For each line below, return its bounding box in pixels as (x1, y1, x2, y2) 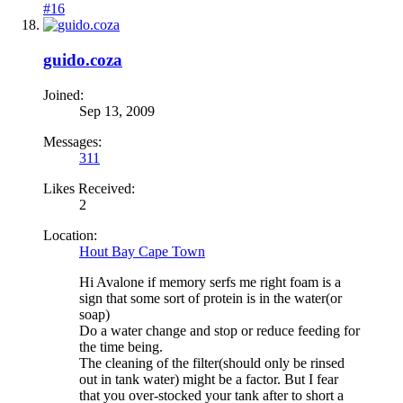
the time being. (79, 338, 163, 354)
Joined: (43, 86, 84, 103)
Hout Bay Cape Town (79, 243, 205, 259)
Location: (43, 227, 97, 243)
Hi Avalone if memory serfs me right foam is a (79, 273, 341, 290)
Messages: (43, 133, 102, 149)
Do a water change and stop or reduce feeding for (79, 322, 360, 338)
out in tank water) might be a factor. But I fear (79, 371, 338, 387)
